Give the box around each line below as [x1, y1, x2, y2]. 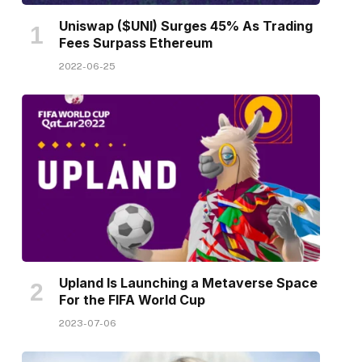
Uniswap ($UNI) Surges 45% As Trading [58, 17, 313, 34]
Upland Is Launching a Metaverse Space [58, 275, 318, 292]
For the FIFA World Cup [58, 292, 205, 309]
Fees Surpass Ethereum [58, 34, 213, 51]
